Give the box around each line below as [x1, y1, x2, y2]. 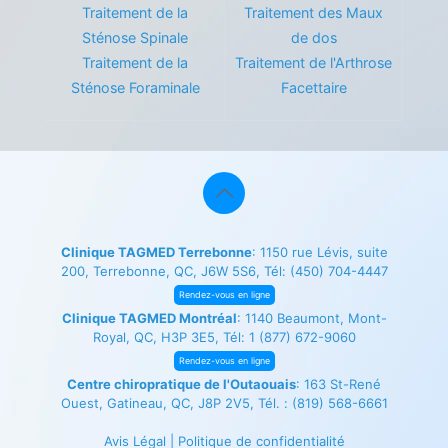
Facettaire [280, 79, 347, 96]
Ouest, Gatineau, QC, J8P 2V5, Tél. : [60, 395, 292, 411]
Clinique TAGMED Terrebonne [60, 244, 252, 260]
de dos [290, 29, 337, 46]
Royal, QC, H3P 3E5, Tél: [92, 329, 249, 345]
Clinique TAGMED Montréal [61, 310, 237, 326]
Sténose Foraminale [70, 79, 200, 96]
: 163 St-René [296, 376, 381, 392]
